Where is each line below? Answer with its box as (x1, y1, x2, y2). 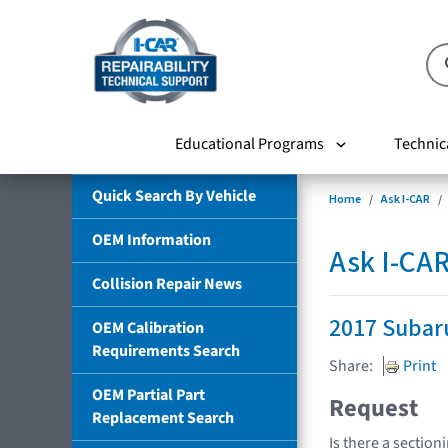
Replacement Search (92, 406, 234, 429)
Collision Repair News (92, 272, 242, 295)
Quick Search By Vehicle (92, 184, 256, 207)
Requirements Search (92, 339, 240, 362)
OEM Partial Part (92, 383, 205, 406)
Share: (329, 354, 373, 377)
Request (329, 390, 418, 426)
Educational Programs (174, 132, 324, 155)
